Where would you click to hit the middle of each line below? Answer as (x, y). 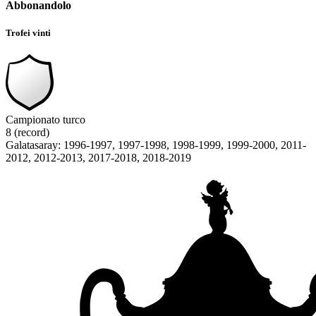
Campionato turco (45, 120)
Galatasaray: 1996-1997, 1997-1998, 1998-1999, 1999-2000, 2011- (156, 145)
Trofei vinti (28, 33)
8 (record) (28, 133)
